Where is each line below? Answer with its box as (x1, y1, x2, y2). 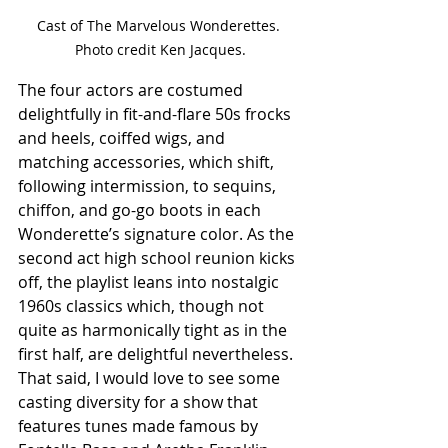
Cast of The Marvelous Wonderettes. (36, 15, 284, 35)
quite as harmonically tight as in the (18, 318, 291, 341)
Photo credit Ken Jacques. (74, 39, 246, 59)
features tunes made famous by (18, 414, 262, 437)
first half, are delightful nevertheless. (18, 342, 297, 365)
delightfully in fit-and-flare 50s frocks (18, 102, 295, 125)
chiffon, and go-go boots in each (18, 198, 265, 221)
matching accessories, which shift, (18, 150, 278, 173)
